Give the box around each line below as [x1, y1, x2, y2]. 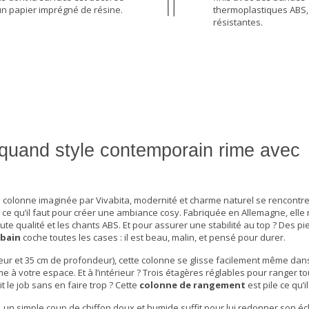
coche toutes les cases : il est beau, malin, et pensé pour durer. [21, 231, 286, 244]
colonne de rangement [139, 279, 246, 292]
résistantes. [212, 16, 263, 29]
